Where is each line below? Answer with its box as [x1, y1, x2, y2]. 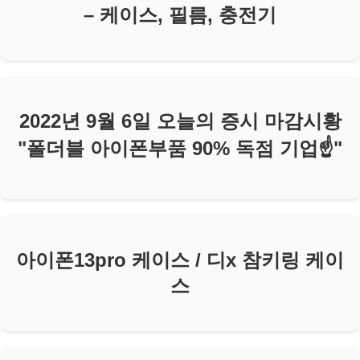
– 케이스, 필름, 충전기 [84, 4, 276, 27]
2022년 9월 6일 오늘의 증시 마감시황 [18, 110, 342, 133]
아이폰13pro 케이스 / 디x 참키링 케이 [16, 249, 344, 272]
